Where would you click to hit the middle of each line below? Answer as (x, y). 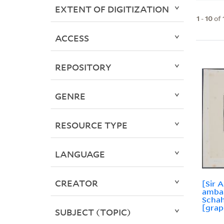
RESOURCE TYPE (91, 125)
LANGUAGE (80, 154)
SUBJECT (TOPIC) (93, 212)
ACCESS (72, 38)
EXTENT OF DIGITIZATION (112, 9)
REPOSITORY (83, 67)
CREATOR (76, 183)
